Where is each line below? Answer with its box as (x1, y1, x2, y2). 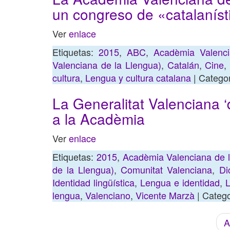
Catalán (167, 58, 199, 71)
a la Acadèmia (52, 108, 145, 129)
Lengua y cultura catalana (85, 71, 191, 84)
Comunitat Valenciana (121, 163, 213, 176)
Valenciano (85, 188, 130, 202)
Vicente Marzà (136, 188, 195, 202)
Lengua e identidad (140, 176, 220, 189)
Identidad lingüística (52, 176, 135, 189)
